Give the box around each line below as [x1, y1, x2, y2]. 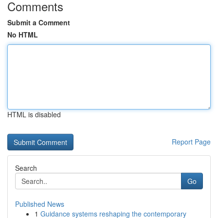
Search [15, 163, 37, 173]
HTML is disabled [7, 109, 61, 119]
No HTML [7, 30, 38, 39]
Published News [15, 199, 64, 209]
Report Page [172, 137, 211, 146]
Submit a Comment [7, 18, 70, 27]
